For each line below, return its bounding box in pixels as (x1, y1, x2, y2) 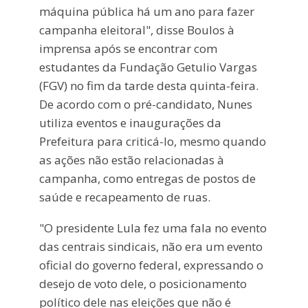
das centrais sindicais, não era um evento (38, 238, 263, 254)
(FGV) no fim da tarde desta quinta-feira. (38, 78, 258, 94)
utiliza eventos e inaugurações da (38, 115, 221, 131)
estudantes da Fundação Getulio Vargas (38, 59, 257, 76)
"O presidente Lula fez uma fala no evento (38, 219, 267, 236)
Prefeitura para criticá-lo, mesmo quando (38, 133, 266, 150)
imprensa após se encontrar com (38, 41, 217, 57)
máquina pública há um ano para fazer (38, 3, 254, 20)
